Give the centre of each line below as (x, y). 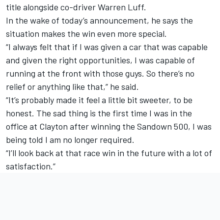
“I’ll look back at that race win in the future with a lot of (109, 153)
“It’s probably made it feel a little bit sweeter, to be (99, 100)
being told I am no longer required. (70, 140)
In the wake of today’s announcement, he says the (99, 20)
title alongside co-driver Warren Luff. (76, 7)
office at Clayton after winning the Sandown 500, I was (109, 126)
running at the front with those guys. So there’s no (100, 73)
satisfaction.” (31, 166)
